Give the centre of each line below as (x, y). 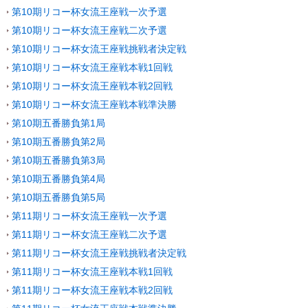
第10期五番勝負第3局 (58, 160)
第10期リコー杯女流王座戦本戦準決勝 (94, 104)
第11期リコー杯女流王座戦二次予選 (89, 234)
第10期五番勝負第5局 (58, 197)
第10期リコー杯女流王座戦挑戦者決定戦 (99, 49)
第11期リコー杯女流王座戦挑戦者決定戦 (99, 253)
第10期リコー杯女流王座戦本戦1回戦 (92, 67)
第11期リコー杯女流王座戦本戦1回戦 (92, 272)
